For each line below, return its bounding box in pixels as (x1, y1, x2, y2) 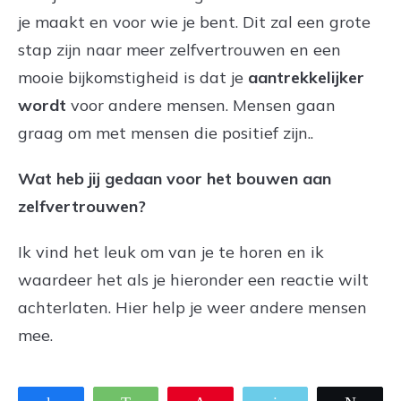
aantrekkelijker (248, 66, 364, 88)
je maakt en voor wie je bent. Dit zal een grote (18, 11, 371, 32)
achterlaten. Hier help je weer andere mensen (18, 296, 367, 318)
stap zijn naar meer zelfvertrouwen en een (18, 38, 341, 60)
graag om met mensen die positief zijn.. (18, 122, 313, 143)
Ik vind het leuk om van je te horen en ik (18, 241, 324, 262)
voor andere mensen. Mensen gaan (66, 94, 336, 115)
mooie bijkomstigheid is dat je (18, 66, 248, 88)
